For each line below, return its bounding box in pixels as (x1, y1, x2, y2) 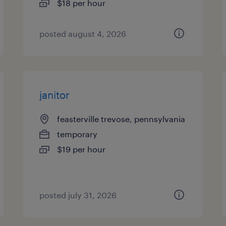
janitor (39, 89, 70, 101)
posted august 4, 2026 (39, 29, 127, 38)
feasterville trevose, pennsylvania (57, 114, 186, 124)
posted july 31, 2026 (39, 190, 117, 200)
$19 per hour (57, 144, 106, 154)
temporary (57, 129, 98, 139)
